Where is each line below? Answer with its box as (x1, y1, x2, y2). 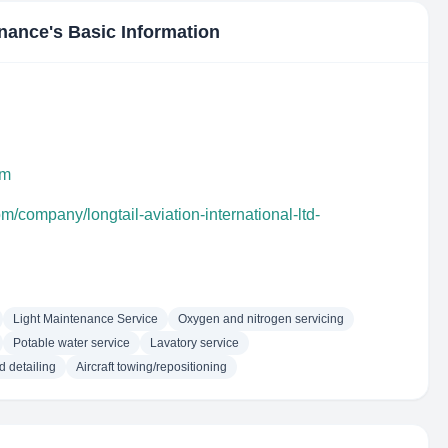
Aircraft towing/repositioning (76, 360, 227, 374)
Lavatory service (150, 336, 239, 350)
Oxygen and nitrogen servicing (178, 312, 344, 326)
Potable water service (13, 336, 130, 350)
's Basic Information (49, 22, 220, 42)
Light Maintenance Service (13, 312, 158, 326)
